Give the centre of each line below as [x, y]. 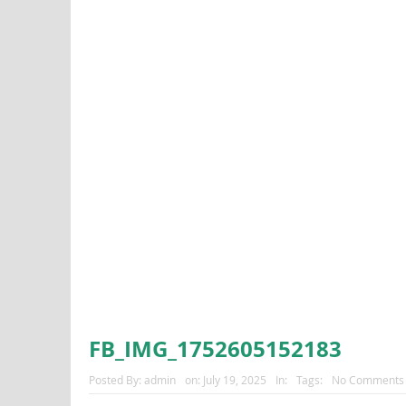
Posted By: [116, 380]
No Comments [367, 380]
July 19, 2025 [234, 380]
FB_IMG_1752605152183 [215, 349]
